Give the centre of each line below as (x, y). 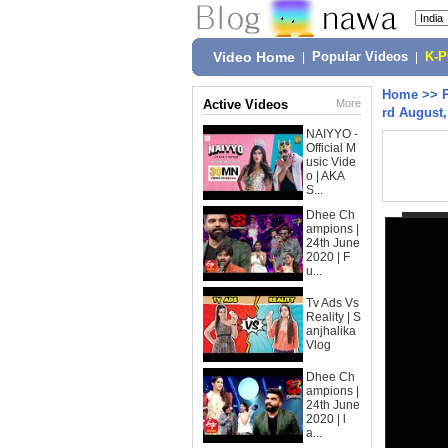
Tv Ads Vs (332, 303)
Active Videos (245, 104)
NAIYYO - (332, 134)
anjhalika (331, 331)
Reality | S (333, 317)
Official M (331, 148)
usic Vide (331, 162)
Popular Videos (360, 57)
